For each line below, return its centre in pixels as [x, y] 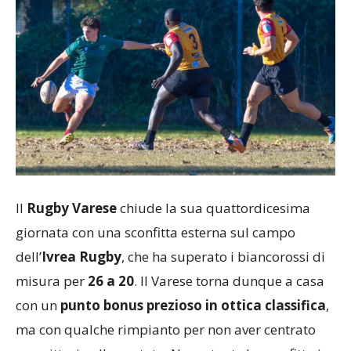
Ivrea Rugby [81, 256]
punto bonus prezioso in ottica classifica [192, 305]
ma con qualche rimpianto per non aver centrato [166, 329]
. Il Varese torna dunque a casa [229, 280]
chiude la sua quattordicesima [213, 208]
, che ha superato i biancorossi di [223, 256]
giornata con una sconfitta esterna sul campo [156, 232]
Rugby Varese [72, 208]
